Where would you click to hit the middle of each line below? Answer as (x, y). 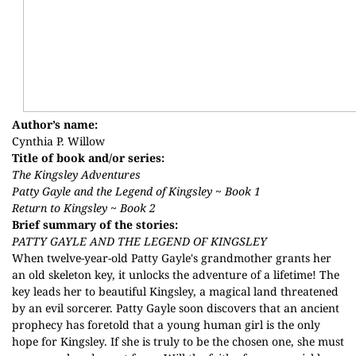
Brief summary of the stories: (95, 224)
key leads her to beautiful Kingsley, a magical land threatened (175, 291)
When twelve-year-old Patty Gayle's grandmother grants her (172, 258)
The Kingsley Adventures (76, 174)
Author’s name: (55, 124)
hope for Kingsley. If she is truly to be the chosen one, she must (178, 341)
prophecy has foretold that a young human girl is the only (166, 325)
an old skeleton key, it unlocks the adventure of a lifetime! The (176, 275)
